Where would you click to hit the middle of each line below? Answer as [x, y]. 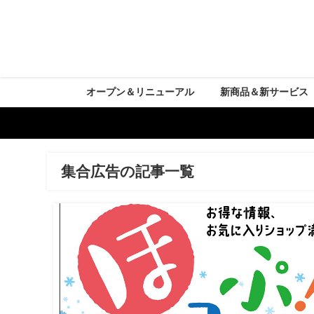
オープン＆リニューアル [140, 92]
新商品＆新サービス [265, 92]
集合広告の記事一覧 [128, 172]
